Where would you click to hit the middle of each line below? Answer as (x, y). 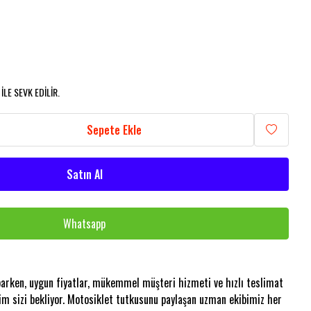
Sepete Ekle (115, 130)
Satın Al (84, 174)
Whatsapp (85, 224)
